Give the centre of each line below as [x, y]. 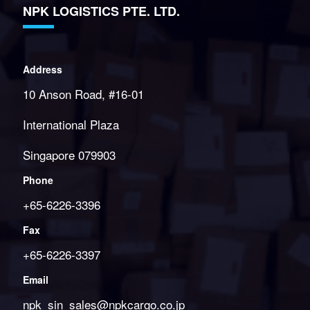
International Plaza [71, 124]
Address [42, 69]
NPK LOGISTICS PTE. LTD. [101, 11]
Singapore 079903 [69, 155]
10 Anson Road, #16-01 [83, 94]
